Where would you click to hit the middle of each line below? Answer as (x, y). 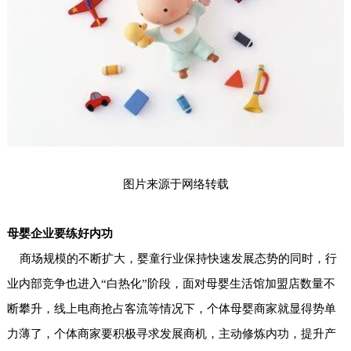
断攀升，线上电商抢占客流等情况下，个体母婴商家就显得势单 (171, 309)
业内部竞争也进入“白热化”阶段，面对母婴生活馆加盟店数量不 (171, 284)
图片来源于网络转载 (175, 184)
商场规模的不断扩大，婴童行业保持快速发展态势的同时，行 (172, 259)
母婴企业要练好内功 (60, 234)
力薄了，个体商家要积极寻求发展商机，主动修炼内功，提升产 (171, 334)
